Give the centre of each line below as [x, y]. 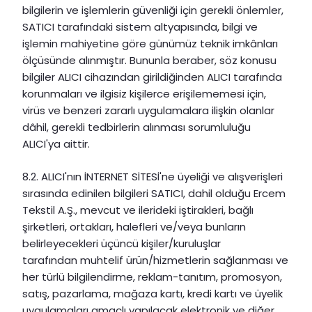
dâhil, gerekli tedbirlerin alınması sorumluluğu [136, 127]
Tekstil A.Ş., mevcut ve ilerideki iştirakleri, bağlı [138, 210]
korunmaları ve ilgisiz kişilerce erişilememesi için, [144, 94]
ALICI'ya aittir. [56, 144]
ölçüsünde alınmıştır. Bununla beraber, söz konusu [149, 61]
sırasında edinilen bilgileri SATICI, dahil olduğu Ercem [154, 193]
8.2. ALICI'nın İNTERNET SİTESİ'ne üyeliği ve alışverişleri [153, 176]
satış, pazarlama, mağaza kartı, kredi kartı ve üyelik [153, 293]
